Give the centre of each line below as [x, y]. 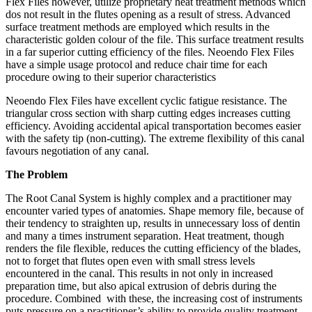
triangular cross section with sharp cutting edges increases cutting [148, 113]
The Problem [37, 174]
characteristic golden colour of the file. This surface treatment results [155, 39]
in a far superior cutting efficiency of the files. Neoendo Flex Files [150, 52]
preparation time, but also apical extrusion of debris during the [141, 286]
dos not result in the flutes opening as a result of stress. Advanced [148, 14]
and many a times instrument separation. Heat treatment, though [145, 235]
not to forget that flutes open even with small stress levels [130, 260]
